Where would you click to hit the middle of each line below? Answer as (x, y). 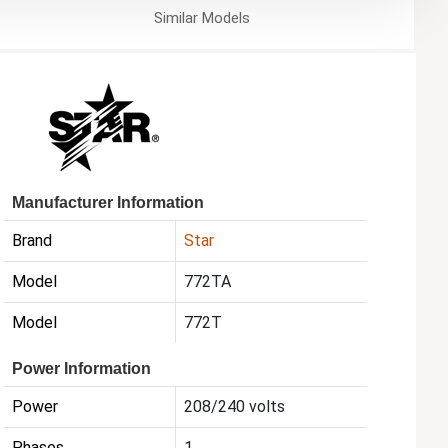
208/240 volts (235, 406)
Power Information (82, 368)
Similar (175, 17)
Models (223, 17)
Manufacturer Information (108, 202)
